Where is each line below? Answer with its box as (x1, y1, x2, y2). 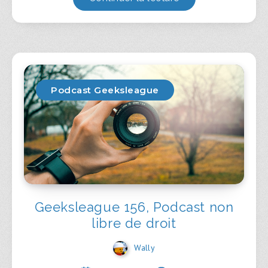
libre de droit (92, 215, 176, 232)
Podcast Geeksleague (51, 84, 159, 96)
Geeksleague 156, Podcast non (34, 199, 234, 215)
